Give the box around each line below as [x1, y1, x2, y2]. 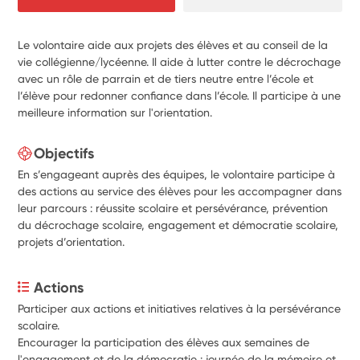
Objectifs [34, 144, 95, 162]
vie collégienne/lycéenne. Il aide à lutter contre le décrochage [18, 55, 342, 68]
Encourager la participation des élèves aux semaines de [18, 335, 310, 349]
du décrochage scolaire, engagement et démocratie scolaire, [18, 218, 339, 231]
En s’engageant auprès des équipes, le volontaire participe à [18, 167, 336, 181]
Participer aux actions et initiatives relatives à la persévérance [18, 301, 342, 315]
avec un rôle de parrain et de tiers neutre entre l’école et [18, 72, 314, 85]
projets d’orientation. [18, 235, 125, 248]
